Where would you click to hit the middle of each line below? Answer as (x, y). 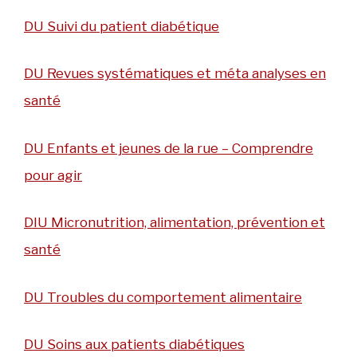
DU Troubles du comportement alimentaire (163, 297)
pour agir (53, 175)
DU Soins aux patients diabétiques (134, 345)
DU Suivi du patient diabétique (122, 26)
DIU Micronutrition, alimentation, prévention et (175, 223)
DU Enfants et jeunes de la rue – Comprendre (169, 148)
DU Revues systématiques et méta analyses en (175, 74)
